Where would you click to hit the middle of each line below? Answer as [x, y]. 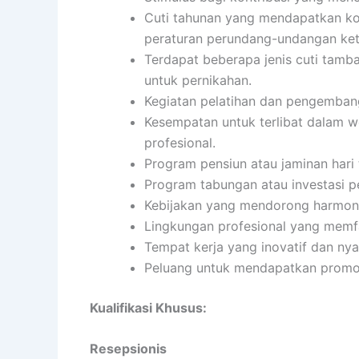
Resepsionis [128, 349]
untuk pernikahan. [198, 80]
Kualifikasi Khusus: [148, 307]
